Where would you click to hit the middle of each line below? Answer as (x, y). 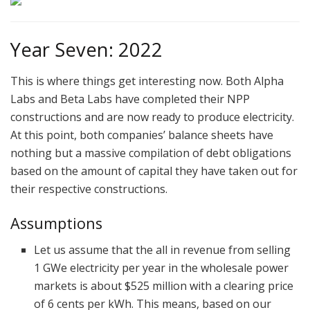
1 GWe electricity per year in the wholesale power (162, 268)
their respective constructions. (89, 189)
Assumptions (56, 223)
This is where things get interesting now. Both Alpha (147, 81)
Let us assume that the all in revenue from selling (163, 250)
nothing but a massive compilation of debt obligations (151, 153)
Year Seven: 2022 (86, 50)
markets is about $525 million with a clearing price (164, 286)
